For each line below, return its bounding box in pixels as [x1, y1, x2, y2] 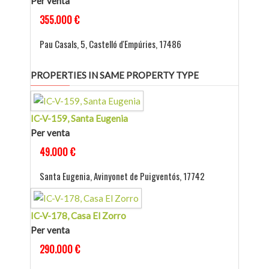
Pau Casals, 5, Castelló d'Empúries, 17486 [40, 37, 181, 51]
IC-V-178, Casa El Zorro [31, 210, 126, 222]
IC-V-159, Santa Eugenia [31, 113, 128, 124]
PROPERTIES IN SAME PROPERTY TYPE [31, 70, 199, 81]
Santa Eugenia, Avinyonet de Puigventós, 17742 [40, 169, 205, 183]
